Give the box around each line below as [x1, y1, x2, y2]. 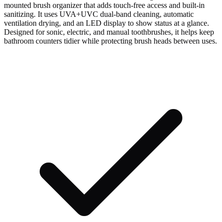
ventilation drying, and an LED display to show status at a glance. [4, 18, 209, 27]
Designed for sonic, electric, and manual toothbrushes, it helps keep [4, 27, 214, 36]
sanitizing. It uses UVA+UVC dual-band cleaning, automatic [4, 9, 194, 18]
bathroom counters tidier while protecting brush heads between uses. [4, 36, 217, 45]
